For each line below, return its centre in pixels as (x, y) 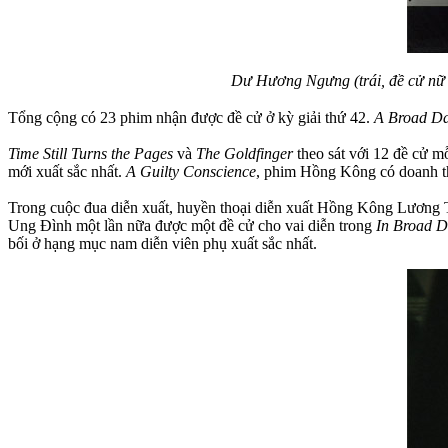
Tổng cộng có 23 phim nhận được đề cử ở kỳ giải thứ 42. (191, 117)
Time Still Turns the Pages (90, 153)
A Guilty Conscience (191, 171)
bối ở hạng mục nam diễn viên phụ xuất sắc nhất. (162, 243)
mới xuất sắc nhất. (67, 171)
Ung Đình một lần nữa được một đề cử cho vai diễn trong (192, 225)
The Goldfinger (244, 153)
